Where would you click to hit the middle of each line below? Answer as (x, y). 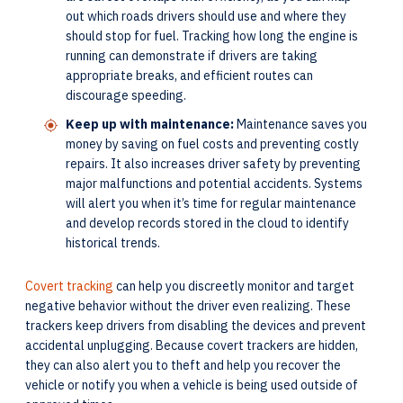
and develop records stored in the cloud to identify (207, 223)
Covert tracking (69, 286)
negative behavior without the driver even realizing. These (188, 305)
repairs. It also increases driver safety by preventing (213, 163)
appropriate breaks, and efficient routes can (189, 75)
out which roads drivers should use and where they (206, 16)
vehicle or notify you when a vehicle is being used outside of (192, 385)
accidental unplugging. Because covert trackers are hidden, (192, 345)
